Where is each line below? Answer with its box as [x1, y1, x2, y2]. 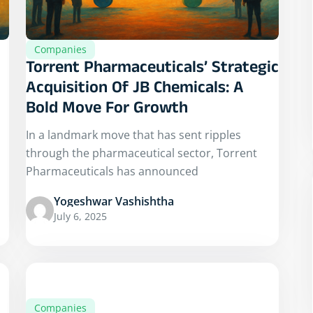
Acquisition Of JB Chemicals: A [26, 78, 244, 103]
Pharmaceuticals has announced [26, 163, 198, 180]
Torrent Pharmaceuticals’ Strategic [26, 57, 279, 82]
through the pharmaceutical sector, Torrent [26, 145, 257, 161]
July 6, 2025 [54, 210, 107, 224]
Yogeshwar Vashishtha [54, 194, 174, 210]
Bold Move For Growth [26, 98, 188, 123]
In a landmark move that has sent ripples [26, 127, 241, 143]
